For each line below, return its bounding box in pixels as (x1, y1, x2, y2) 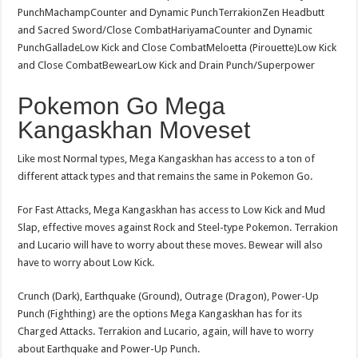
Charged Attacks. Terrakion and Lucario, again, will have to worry (18, 324, 314, 337)
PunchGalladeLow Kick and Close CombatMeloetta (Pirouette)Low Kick (18, 41, 337, 54)
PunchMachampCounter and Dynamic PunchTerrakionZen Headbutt (18, 6, 325, 18)
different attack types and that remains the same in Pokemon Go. (18, 169, 313, 182)
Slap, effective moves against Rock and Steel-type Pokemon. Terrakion (18, 221, 339, 233)
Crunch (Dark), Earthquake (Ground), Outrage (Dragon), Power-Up (18, 289, 320, 302)
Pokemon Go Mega (18, 92, 226, 119)
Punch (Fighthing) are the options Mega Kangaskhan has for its (18, 307, 303, 320)
